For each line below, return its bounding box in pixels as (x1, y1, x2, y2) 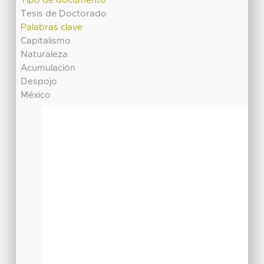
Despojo (21, 77, 58, 86)
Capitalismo (21, 36, 71, 45)
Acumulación (21, 63, 76, 72)
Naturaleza (21, 49, 68, 59)
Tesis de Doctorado (21, 9, 107, 18)
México (21, 90, 51, 100)
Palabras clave (21, 22, 83, 32)
